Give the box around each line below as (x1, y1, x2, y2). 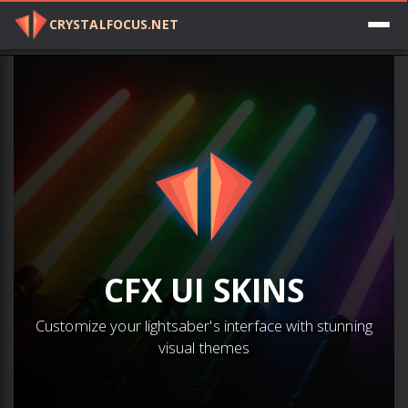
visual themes (158, 336, 250, 358)
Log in (361, 18, 403, 36)
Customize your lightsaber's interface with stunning (35, 314, 373, 336)
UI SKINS (170, 268, 305, 311)
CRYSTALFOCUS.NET (48, 15, 178, 33)
